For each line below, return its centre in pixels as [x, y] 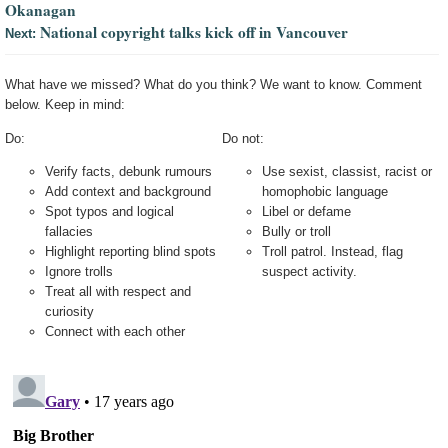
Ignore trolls [79, 272]
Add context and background [128, 192]
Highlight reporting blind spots [130, 252]
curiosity [69, 312]
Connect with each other [115, 332]
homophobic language [325, 192]
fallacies [69, 232]
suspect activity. [310, 272]
